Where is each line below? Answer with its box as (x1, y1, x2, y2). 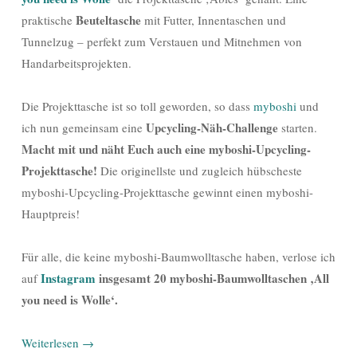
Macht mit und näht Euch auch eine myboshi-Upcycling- (22, 139, 311, 158)
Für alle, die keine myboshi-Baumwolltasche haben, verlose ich (22, 248, 335, 265)
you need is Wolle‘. (22, 290, 118, 308)
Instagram (41, 269, 99, 287)
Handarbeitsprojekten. (22, 54, 131, 71)
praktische (22, 11, 76, 28)
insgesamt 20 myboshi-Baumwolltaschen (99, 269, 307, 287)
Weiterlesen (22, 334, 82, 351)
